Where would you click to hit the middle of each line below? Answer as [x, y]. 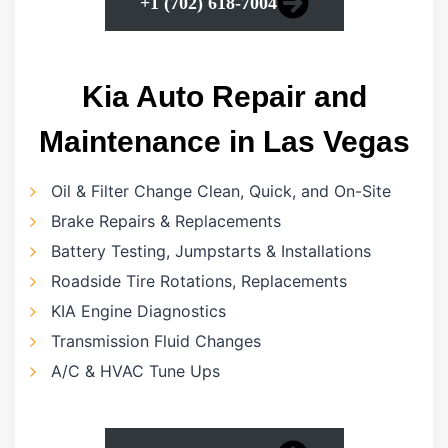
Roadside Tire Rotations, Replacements [201, 281]
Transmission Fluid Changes [156, 341]
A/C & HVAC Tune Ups [135, 371]
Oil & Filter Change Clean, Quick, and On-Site [221, 191]
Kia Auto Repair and [224, 97]
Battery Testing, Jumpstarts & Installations [211, 251]
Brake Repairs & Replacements [166, 221]
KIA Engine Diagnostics [138, 311]
